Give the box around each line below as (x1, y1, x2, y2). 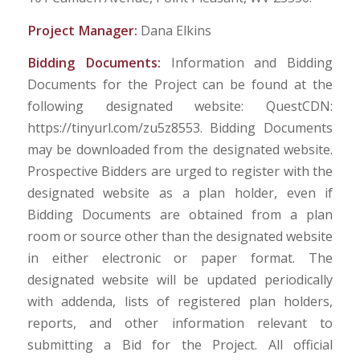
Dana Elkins (140, 21, 211, 39)
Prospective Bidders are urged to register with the (27, 162, 333, 181)
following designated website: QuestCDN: (27, 97, 333, 116)
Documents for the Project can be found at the (27, 76, 333, 94)
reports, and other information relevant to (27, 314, 333, 333)
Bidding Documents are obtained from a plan (27, 206, 333, 224)
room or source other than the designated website (27, 227, 333, 246)
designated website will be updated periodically (27, 271, 333, 289)
